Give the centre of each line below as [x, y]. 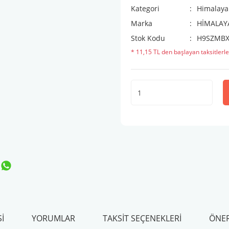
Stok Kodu [148, 38]
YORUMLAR [53, 218]
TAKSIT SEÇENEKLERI [142, 218]
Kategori [145, 8]
